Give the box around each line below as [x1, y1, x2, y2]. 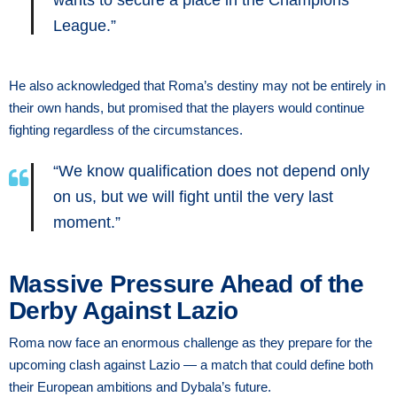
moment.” [53, 213, 121, 231]
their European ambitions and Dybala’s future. [9, 378, 271, 394]
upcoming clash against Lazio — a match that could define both [9, 356, 373, 372]
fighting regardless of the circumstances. [9, 121, 243, 137]
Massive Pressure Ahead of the [9, 269, 364, 298]
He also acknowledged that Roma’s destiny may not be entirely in [9, 77, 385, 93]
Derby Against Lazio [9, 296, 238, 324]
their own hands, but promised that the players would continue [9, 99, 364, 115]
